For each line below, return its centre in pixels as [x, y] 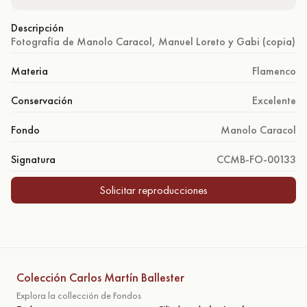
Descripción [37, 28]
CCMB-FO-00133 [256, 159]
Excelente [274, 100]
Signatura [33, 159]
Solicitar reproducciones [153, 190]
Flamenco [274, 71]
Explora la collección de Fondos [79, 295]
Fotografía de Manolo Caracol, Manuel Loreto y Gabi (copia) [153, 41]
